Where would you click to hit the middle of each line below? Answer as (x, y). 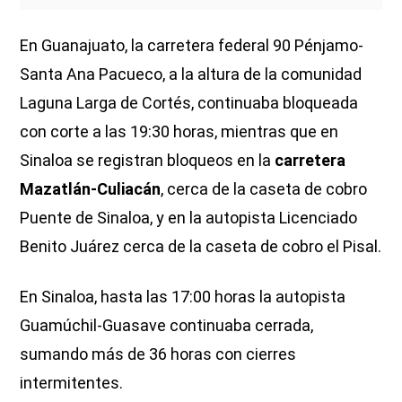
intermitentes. (72, 382)
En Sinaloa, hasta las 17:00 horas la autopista (183, 296)
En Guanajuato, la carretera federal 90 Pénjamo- (192, 45)
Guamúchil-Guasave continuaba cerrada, (167, 325)
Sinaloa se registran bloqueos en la (148, 160)
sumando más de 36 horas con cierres (158, 354)
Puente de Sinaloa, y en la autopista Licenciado (189, 217)
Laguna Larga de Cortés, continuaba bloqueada (189, 102)
